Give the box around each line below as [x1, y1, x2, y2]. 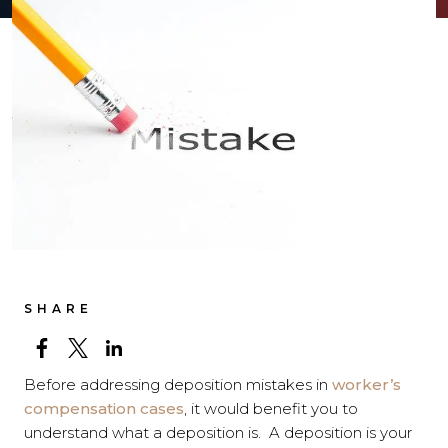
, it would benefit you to [184, 398, 358, 418]
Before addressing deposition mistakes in [24, 374, 332, 394]
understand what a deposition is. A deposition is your [24, 422, 412, 442]
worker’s [332, 374, 401, 394]
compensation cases [24, 398, 184, 418]
